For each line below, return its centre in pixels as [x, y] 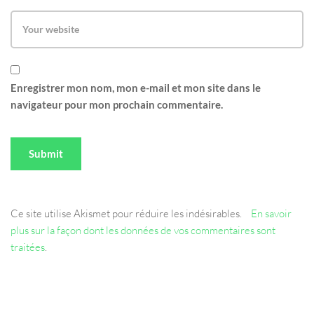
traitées [28, 247]
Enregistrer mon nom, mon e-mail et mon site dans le [136, 88]
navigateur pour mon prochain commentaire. [117, 104]
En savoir [271, 213]
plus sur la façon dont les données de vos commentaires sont [143, 230]
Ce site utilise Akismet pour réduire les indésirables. [127, 213]
